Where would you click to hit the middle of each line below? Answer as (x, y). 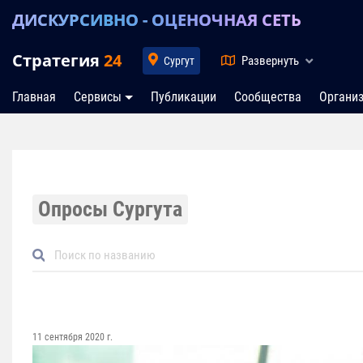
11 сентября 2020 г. (73, 337)
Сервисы (98, 97)
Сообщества (267, 97)
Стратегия (58, 60)
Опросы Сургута (110, 209)
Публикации (183, 97)
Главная (34, 97)
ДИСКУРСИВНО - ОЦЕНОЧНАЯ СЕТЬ (157, 19)
